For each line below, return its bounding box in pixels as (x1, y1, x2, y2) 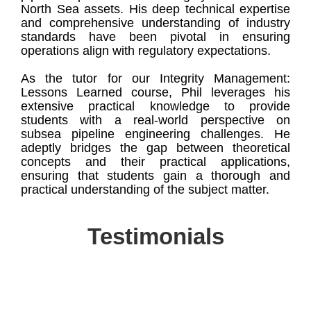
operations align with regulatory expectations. (21, 44, 271, 58)
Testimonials (87, 224, 224, 249)
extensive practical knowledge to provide (21, 99, 290, 113)
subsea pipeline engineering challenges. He (21, 127, 290, 141)
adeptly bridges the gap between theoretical (21, 141, 290, 155)
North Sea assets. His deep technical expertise (21, 2, 290, 16)
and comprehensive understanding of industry (21, 16, 290, 30)
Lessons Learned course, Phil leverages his (21, 85, 290, 99)
